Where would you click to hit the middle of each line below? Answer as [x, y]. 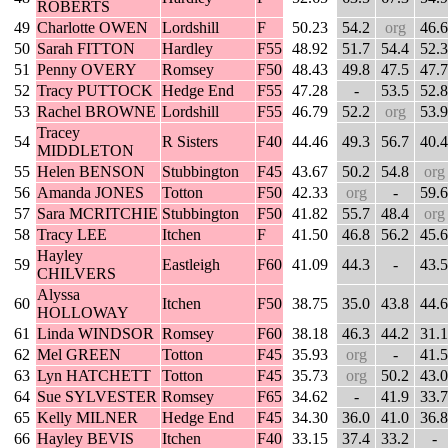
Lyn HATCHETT [94, 376]
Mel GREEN [79, 355]
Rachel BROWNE [96, 112]
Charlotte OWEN [92, 28]
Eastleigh [191, 265]
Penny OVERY [87, 70]
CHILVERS [76, 274]
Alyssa [58, 295]
